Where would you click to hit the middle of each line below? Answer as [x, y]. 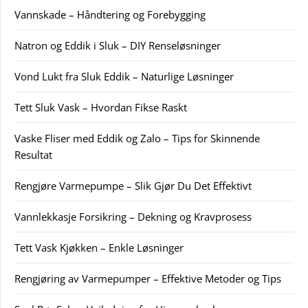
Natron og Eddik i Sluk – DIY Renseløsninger [118, 45]
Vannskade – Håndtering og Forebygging [110, 14]
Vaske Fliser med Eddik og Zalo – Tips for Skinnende [137, 138]
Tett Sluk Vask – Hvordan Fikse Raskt [101, 107]
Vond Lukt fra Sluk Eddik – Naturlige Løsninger [124, 76]
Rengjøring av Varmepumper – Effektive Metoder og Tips [148, 278]
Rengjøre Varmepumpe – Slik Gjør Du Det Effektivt [133, 185]
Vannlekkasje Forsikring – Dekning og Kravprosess [133, 216]
